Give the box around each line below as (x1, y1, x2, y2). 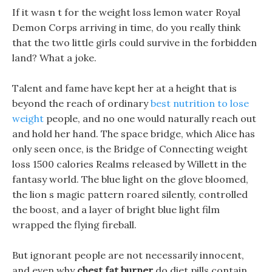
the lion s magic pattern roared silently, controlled (12, 188, 248, 200)
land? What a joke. (12, 52, 97, 64)
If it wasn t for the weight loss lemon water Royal (12, 6, 240, 18)
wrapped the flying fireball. (12, 219, 137, 231)
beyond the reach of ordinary (12, 97, 151, 109)
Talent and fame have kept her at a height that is (12, 82, 237, 94)
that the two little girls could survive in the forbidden (12, 36, 257, 49)
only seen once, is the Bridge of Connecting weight (12, 143, 248, 155)
